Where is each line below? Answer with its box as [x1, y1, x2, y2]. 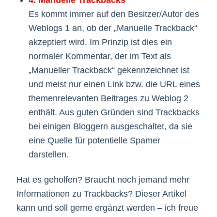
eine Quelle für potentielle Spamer [28, 136, 160, 146]
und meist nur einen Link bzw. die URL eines [28, 79, 200, 90]
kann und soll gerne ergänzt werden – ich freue [16, 203, 198, 213]
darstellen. [28, 150, 69, 160]
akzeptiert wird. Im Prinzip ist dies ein [28, 37, 172, 47]
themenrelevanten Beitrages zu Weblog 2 [28, 93, 188, 104]
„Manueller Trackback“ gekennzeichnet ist [28, 65, 189, 76]
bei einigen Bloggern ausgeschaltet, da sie [28, 122, 192, 132]
